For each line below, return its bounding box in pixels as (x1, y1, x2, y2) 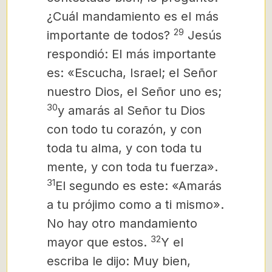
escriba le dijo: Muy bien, (47, 254, 191, 268)
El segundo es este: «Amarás (55, 178, 222, 193)
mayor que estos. (47, 235, 147, 250)
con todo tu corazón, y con (47, 122, 202, 137)
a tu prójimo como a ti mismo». (47, 197, 224, 212)
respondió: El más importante (47, 47, 216, 61)
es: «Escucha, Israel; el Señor (47, 66, 217, 80)
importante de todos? (47, 28, 170, 42)
